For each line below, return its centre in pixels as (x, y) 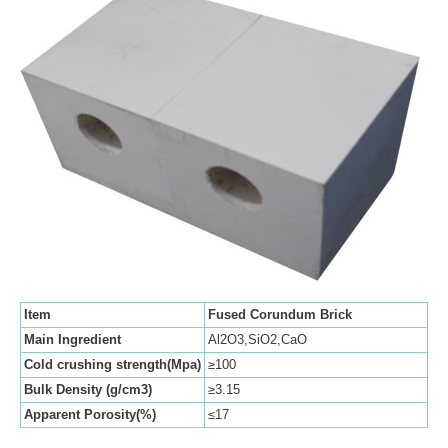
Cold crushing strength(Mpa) (112, 365)
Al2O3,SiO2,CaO (257, 340)
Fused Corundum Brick (280, 315)
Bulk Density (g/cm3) (88, 390)
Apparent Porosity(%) (90, 415)
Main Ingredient (72, 340)
